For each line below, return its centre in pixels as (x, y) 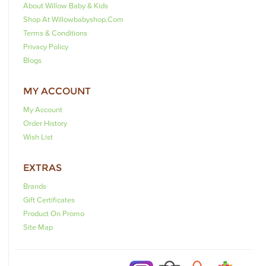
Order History (45, 123)
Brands (35, 186)
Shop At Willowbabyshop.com (73, 19)
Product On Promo (54, 213)
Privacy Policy (46, 47)
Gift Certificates (49, 200)
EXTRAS (42, 167)
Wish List (38, 137)
